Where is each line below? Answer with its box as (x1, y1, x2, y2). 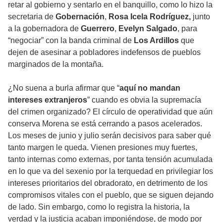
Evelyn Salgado (118, 24, 177, 33)
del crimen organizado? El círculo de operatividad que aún (8, 108, 213, 116)
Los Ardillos (134, 36, 179, 45)
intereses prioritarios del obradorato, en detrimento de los (8, 179, 208, 188)
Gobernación (55, 12, 105, 21)
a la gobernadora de (8, 24, 81, 33)
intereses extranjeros (8, 96, 87, 105)
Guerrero (81, 24, 114, 33)
